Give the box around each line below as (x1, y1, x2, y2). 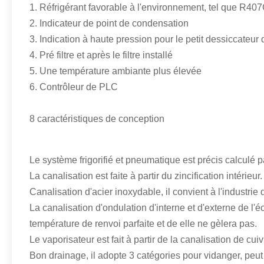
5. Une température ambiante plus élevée (29, 66, 202, 76)
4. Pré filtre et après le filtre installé (29, 50, 173, 60)
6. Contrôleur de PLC (29, 82, 118, 92)
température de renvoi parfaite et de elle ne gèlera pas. (29, 219, 257, 229)
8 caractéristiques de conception (29, 114, 164, 124)
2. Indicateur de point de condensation (29, 18, 189, 28)
